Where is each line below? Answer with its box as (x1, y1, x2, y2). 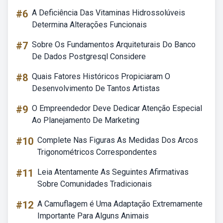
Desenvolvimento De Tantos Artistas (32, 84, 160, 93)
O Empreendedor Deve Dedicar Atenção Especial (32, 104, 202, 113)
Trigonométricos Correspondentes (37, 147, 157, 157)
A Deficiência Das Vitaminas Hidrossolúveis (32, 8, 185, 17)
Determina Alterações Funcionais (32, 20, 147, 29)
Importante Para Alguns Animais (37, 211, 149, 221)
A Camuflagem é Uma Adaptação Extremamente (37, 199, 203, 209)
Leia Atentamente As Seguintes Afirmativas (37, 167, 189, 177)
